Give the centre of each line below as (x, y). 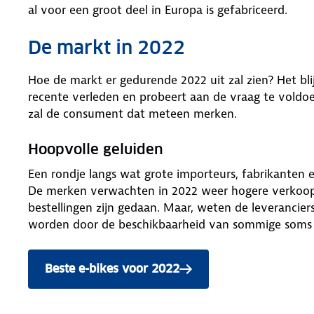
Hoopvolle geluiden (96, 149)
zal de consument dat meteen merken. (132, 113)
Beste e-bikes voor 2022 (112, 268)
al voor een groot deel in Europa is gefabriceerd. (158, 9)
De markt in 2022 (107, 47)
